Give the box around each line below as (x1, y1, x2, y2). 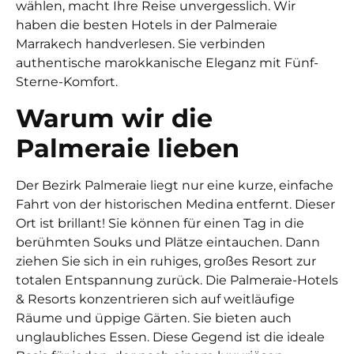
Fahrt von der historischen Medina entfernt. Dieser (16, 196, 335, 212)
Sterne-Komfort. (16, 74, 118, 90)
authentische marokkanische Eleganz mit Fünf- (16, 55, 318, 71)
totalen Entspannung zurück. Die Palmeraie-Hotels (16, 272, 338, 288)
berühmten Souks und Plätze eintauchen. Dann (16, 234, 320, 250)
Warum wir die (16, 102, 213, 134)
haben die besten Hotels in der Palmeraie (16, 17, 277, 33)
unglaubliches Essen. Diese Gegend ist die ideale (16, 329, 325, 345)
